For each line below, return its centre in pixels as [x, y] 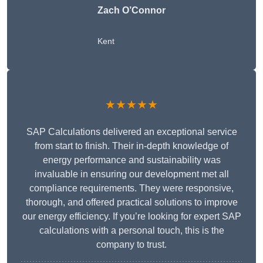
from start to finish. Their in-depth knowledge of [131, 146]
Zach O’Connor [131, 11]
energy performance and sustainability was [131, 160]
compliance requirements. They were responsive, [131, 188]
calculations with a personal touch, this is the [131, 231]
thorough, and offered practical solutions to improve [131, 203]
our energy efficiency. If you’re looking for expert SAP [131, 217]
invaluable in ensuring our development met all [131, 174]
